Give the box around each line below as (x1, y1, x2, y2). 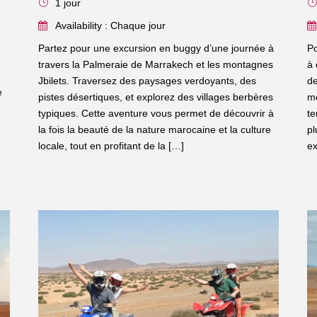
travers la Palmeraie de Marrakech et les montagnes (38, 58, 273, 70)
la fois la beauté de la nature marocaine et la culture (38, 123, 271, 135)
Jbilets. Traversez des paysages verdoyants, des (38, 74, 256, 86)
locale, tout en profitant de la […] (38, 139, 184, 151)
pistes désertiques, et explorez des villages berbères (38, 91, 273, 103)
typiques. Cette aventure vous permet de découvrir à (38, 107, 274, 119)
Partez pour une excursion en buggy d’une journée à (38, 42, 274, 54)
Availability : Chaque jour (54, 19, 166, 31)
